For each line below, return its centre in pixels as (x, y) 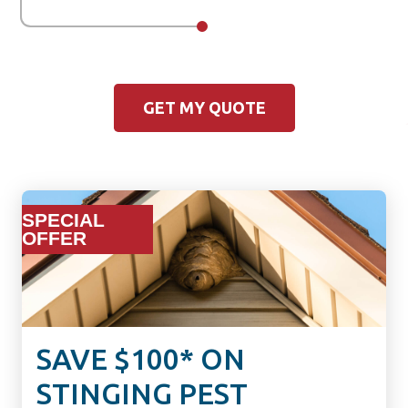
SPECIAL (63, 219)
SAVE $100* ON (141, 358)
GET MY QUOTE (204, 107)
